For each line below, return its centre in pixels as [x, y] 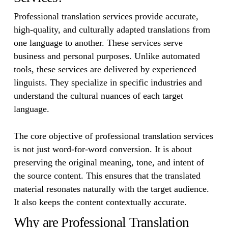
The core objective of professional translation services [113, 136]
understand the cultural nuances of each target [98, 96]
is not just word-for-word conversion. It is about [103, 149]
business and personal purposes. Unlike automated [107, 56]
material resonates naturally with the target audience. [111, 189]
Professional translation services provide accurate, [106, 16]
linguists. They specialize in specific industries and [108, 82]
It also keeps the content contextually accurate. [100, 202]
